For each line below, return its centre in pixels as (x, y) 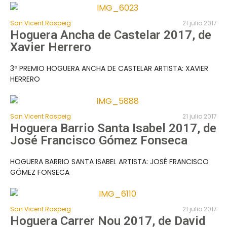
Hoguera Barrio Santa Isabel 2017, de (113, 128)
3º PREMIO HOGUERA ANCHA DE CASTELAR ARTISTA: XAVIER (109, 69)
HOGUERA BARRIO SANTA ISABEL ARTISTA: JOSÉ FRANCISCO (109, 161)
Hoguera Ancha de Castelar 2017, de (111, 35)
